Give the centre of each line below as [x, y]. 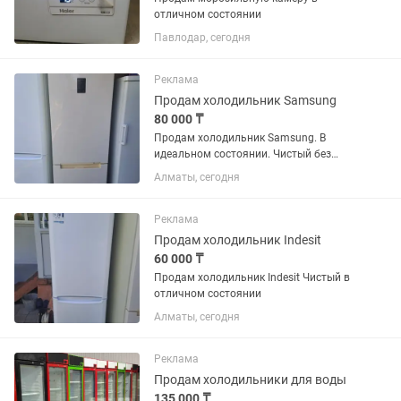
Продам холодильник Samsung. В [240, 138]
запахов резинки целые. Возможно [243, 170]
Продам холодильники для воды [250, 380]
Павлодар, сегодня [202, 38]
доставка [178, 186]
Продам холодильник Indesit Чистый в [252, 277]
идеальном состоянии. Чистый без [243, 154]
